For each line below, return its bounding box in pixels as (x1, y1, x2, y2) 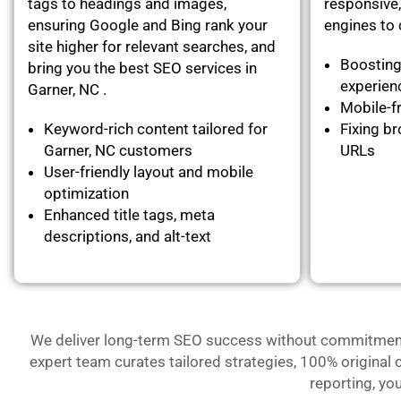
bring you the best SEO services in (28, 58, 257, 77)
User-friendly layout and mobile (44, 162, 253, 181)
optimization (44, 183, 129, 202)
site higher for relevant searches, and (28, 37, 276, 55)
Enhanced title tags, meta (44, 205, 215, 224)
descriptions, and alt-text (44, 226, 211, 245)
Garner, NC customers (44, 141, 192, 159)
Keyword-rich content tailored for (44, 119, 268, 138)
